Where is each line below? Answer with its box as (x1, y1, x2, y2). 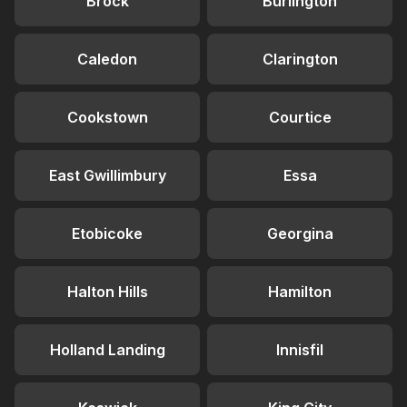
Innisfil (276, 341, 323, 359)
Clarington (262, 50, 338, 68)
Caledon (77, 50, 137, 68)
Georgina (266, 224, 333, 243)
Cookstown (66, 108, 148, 126)
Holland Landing (49, 341, 165, 359)
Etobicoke (72, 224, 143, 243)
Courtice (268, 108, 332, 126)
